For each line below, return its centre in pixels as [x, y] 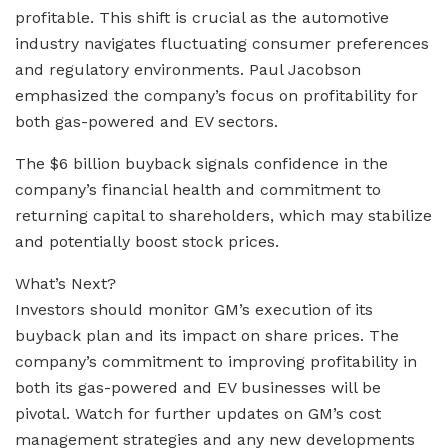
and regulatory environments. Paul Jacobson [188, 69]
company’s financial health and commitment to [198, 189]
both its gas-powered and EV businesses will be [198, 387]
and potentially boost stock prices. [147, 241]
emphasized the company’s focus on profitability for [216, 95]
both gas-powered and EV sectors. [146, 121]
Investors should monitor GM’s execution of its [194, 309]
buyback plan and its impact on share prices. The [207, 335]
